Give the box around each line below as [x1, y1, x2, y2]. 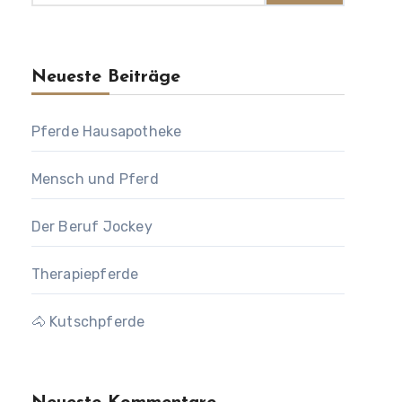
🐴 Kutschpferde [31, 313, 145, 330]
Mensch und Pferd [31, 170, 159, 188]
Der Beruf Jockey [31, 218, 153, 235]
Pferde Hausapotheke [31, 123, 182, 140]
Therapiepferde [31, 266, 139, 283]
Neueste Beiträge [31, 68, 180, 86]
